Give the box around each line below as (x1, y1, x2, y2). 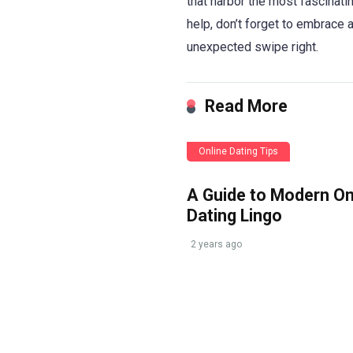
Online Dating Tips (199, 145, 278, 157)
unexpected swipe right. (187, 39, 318, 54)
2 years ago (191, 238, 242, 250)
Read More (205, 95, 288, 116)
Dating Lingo (187, 205, 282, 225)
